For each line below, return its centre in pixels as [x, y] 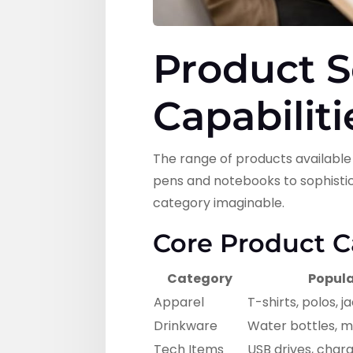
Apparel [179, 303]
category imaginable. [219, 203]
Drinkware [186, 326]
